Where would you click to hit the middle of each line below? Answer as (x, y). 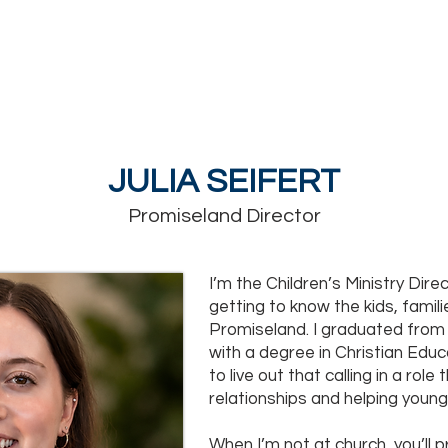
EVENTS (345, 52)
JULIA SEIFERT (224, 181)
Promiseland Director (224, 216)
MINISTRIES (61, 52)
